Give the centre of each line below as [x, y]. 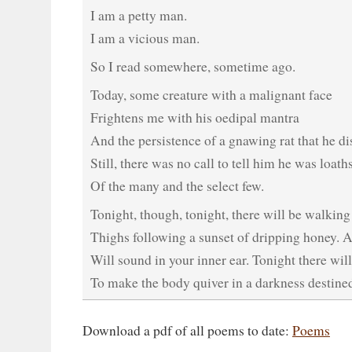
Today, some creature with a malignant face [211, 95]
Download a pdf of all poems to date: [187, 330]
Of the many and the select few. [177, 186]
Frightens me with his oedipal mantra [194, 117]
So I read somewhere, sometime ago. [192, 66]
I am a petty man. [138, 15]
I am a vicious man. [145, 38]
